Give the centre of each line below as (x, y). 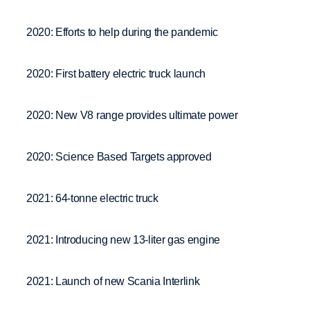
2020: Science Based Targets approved (119, 156)
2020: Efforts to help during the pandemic (122, 32)
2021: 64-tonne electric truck (92, 198)
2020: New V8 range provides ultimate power (132, 115)
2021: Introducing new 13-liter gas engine (123, 239)
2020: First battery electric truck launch (116, 73)
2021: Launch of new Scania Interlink (113, 281)
